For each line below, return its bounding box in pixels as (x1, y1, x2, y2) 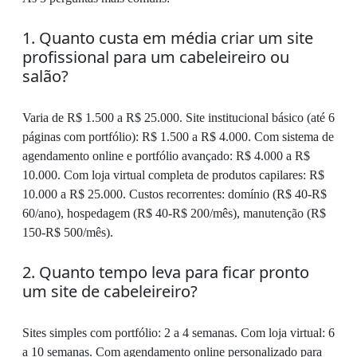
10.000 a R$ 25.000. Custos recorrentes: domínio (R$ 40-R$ (22, 187, 327, 202)
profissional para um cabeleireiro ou (22, 46, 289, 69)
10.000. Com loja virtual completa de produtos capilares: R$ (22, 168, 324, 182)
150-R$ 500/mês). (22, 226, 113, 240)
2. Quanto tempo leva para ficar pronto (22, 261, 309, 284)
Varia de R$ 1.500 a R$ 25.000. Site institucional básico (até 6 (22, 111, 335, 125)
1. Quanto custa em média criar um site (22, 27, 313, 49)
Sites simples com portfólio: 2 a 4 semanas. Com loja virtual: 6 (22, 326, 335, 340)
